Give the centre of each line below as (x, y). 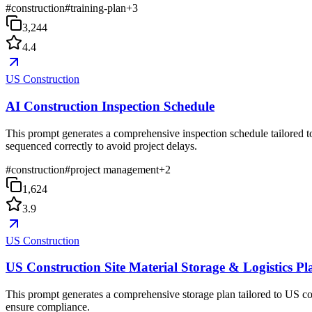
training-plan (98, 8)
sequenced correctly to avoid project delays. (101, 146)
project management (115, 169)
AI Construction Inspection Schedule (110, 106)
